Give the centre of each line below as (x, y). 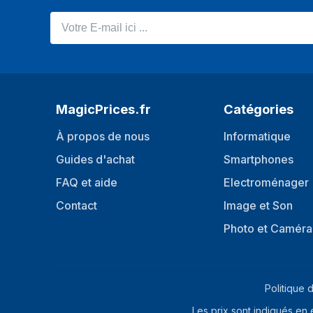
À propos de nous (103, 136)
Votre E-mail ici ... (91, 19)
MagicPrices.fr (103, 109)
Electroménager (266, 182)
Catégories (259, 109)
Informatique (257, 136)
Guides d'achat (95, 159)
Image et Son (258, 205)
